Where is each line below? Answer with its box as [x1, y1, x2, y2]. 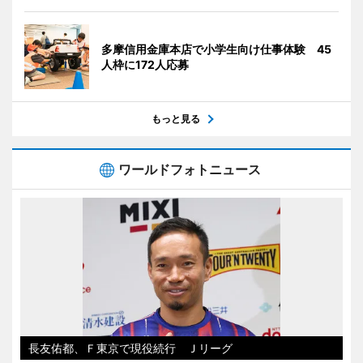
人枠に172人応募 [101, 57, 189, 71]
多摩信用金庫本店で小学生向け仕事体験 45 [101, 41, 331, 56]
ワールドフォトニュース [118, 160, 261, 177]
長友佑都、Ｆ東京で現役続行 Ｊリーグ [28, 340, 233, 355]
